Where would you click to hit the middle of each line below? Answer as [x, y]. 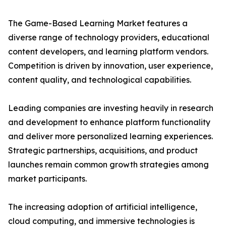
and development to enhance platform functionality [109, 122]
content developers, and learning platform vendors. [108, 52]
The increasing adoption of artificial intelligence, [103, 207]
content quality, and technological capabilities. [100, 80]
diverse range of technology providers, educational [109, 38]
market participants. [47, 179]
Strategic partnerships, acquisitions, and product [103, 151]
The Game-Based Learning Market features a [98, 23]
